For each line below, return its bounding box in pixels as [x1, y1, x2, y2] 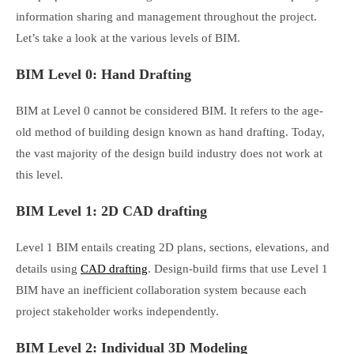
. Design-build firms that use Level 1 [148, 262, 328, 275]
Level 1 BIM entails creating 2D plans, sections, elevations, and [16, 240, 330, 254]
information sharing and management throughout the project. [16, 9, 317, 23]
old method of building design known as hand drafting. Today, [16, 125, 325, 138]
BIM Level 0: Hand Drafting [16, 66, 191, 82]
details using [16, 262, 81, 275]
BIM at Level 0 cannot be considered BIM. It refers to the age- [16, 104, 323, 117]
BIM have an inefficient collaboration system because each [16, 283, 307, 296]
